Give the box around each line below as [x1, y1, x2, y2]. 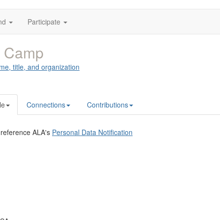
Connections [27, 100, 65, 110]
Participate [27, 17, 60, 27]
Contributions [87, 100, 128, 110]
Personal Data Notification [52, 127, 133, 137]
